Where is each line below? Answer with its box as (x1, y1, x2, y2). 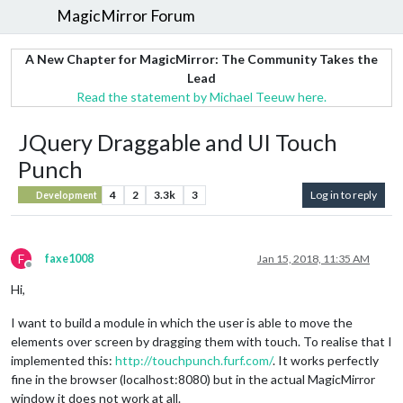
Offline (28, 264, 62, 278)
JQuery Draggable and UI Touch (18, 128, 337, 156)
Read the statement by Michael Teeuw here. (76, 88, 327, 104)
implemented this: (11, 352, 115, 368)
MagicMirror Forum (57, 6, 196, 26)
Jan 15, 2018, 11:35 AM (257, 251, 370, 265)
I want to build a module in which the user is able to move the (11, 314, 353, 330)
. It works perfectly (273, 352, 379, 368)
